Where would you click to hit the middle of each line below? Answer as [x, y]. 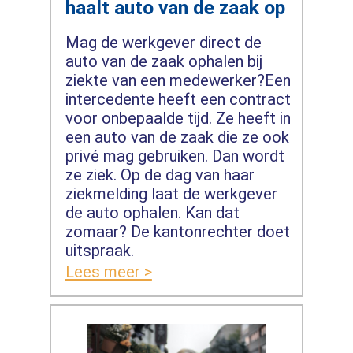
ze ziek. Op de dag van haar [160, 175]
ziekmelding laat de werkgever [171, 194]
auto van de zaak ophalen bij [163, 62]
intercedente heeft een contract [178, 100]
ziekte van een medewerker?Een [178, 81]
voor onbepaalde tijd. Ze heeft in [178, 119]
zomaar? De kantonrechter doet [177, 232]
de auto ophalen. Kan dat [152, 213]
